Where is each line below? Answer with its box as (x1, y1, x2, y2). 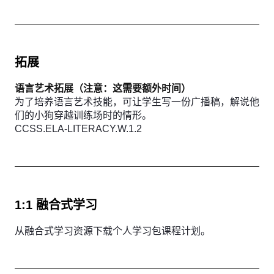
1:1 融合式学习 (15, 198, 97, 212)
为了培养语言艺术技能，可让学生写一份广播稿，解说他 (15, 97, 259, 107)
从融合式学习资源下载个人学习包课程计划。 (15, 226, 210, 236)
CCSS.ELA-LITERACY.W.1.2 (15, 124, 142, 134)
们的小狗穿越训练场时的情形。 (15, 110, 152, 120)
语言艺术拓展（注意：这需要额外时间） (15, 83, 191, 94)
